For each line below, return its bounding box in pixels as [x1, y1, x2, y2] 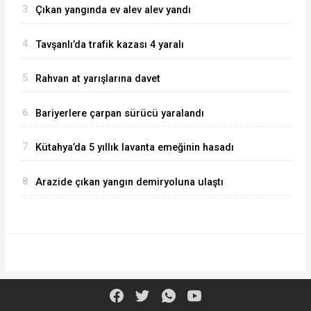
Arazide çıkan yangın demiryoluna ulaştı [35, 176, 224, 188]
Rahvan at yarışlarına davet [35, 73, 160, 85]
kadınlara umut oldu [35, 160, 131, 173]
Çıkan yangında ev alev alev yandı [35, 4, 191, 17]
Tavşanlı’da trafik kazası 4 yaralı [35, 38, 184, 51]
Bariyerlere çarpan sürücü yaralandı [35, 107, 204, 119]
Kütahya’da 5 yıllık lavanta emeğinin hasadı [35, 142, 234, 154]
